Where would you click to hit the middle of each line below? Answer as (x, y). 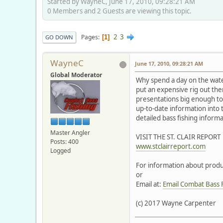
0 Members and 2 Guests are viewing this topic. (119, 11)
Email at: (149, 184)
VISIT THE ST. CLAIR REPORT (178, 137)
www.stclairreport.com (171, 147)
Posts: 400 (64, 141)
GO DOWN (59, 37)
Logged (60, 150)
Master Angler (70, 132)
